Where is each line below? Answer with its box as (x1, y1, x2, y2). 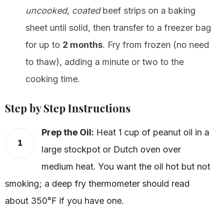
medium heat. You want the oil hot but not (42, 161, 210, 172)
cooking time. (25, 73, 80, 84)
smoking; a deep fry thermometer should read (5, 178, 190, 189)
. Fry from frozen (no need (103, 39, 209, 50)
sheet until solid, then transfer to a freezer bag (25, 22, 211, 33)
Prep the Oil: (42, 127, 94, 137)
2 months (63, 39, 103, 50)
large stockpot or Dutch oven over (42, 144, 181, 154)
